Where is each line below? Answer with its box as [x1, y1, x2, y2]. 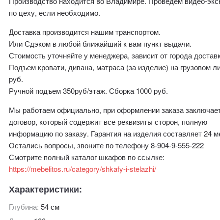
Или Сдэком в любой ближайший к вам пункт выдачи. [9, 38, 192, 49]
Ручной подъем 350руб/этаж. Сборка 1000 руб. [9, 85, 168, 96]
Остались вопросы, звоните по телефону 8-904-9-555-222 [9, 139, 204, 150]
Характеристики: [9, 182, 82, 195]
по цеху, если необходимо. [9, 7, 101, 18]
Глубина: [9, 201, 41, 212]
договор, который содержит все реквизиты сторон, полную [9, 116, 208, 127]
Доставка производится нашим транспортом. [9, 26, 161, 37]
